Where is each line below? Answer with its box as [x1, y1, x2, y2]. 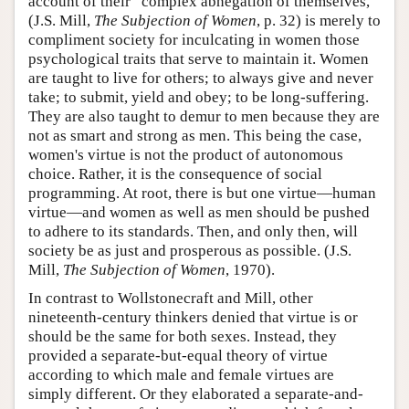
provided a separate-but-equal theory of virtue [28, 346, 328, 364]
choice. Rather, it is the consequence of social [28, 164, 322, 183]
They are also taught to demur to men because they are [28, 107, 380, 125]
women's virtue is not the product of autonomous [28, 145, 343, 163]
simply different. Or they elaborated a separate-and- [28, 384, 363, 403]
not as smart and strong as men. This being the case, [28, 126, 362, 144]
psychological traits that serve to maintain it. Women [28, 49, 369, 68]
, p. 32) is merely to [257, 11, 381, 29]
